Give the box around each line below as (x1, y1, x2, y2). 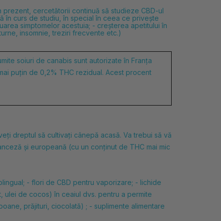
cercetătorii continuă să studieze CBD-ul (33, 6, 164, 15)
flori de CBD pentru (32, 178, 96, 186)
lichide (140, 178, 161, 186)
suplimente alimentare (94, 202, 165, 210)
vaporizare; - (96, 178, 140, 186)
